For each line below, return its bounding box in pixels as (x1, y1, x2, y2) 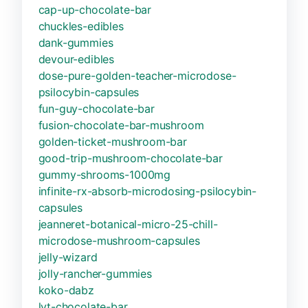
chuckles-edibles (38, 19, 124, 33)
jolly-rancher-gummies (38, 266, 152, 280)
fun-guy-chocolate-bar (38, 101, 155, 115)
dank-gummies (38, 35, 113, 49)
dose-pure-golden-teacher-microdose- (38, 68, 236, 82)
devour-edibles (38, 52, 115, 66)
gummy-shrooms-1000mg (38, 167, 170, 181)
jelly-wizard (38, 250, 98, 264)
